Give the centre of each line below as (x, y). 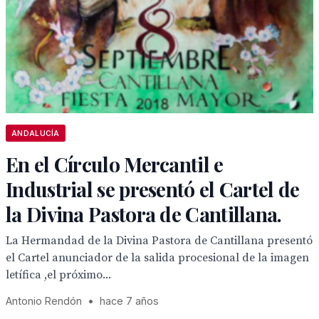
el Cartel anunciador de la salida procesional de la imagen (157, 258)
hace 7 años (129, 301)
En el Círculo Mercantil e (115, 164)
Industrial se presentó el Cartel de (153, 189)
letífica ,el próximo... (58, 275)
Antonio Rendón (44, 301)
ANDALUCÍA (36, 133)
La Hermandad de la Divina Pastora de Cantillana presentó (159, 241)
